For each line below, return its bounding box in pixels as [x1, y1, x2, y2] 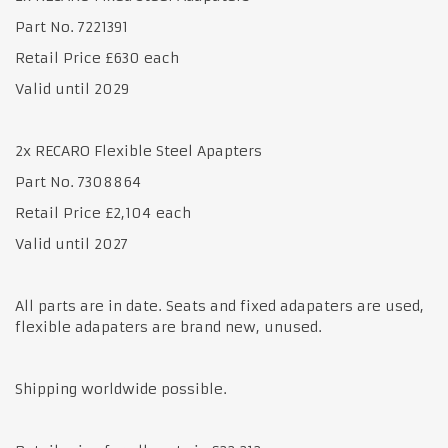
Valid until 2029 [15, 79, 129, 98]
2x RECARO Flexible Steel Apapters [15, 141, 262, 160]
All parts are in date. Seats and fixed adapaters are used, [15, 296, 424, 315]
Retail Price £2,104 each [15, 203, 191, 222]
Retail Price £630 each [15, 48, 179, 67]
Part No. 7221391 [15, 17, 133, 36]
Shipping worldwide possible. [15, 379, 227, 398]
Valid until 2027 [15, 234, 128, 253]
